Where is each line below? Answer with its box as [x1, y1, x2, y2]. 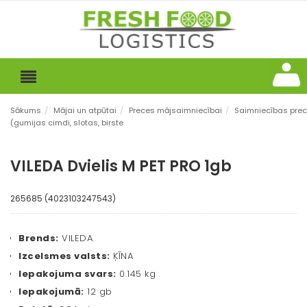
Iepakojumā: [19, 285, 84, 299]
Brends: [19, 232, 59, 245]
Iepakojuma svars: [19, 267, 116, 281]
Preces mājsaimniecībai [129, 105, 222, 116]
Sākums [10, 105, 41, 116]
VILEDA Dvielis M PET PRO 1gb [10, 156, 232, 177]
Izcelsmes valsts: [19, 249, 110, 263]
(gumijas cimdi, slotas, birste [10, 117, 123, 129]
